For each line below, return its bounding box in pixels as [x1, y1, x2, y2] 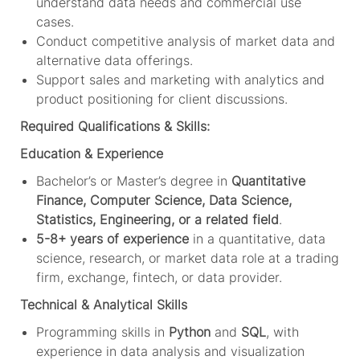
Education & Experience [19, 145, 163, 162]
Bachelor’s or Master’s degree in [35, 172, 231, 189]
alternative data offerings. [35, 51, 193, 68]
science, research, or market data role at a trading [35, 249, 339, 266]
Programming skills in [35, 323, 169, 340]
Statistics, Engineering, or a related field [35, 211, 279, 227]
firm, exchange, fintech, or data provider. [35, 268, 282, 285]
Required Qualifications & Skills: [19, 117, 210, 134]
